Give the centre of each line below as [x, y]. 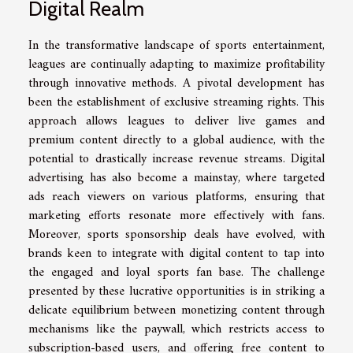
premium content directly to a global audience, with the [176, 141]
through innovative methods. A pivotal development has [176, 84]
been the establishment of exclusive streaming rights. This [176, 103]
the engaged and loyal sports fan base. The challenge [176, 273]
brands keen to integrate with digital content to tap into [176, 254]
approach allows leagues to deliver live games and [176, 122]
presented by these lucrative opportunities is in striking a [176, 292]
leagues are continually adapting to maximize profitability [176, 65]
